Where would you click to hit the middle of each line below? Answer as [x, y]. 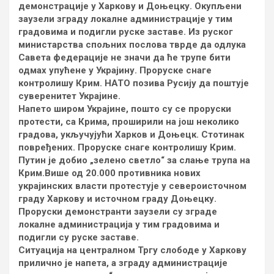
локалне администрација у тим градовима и [119, 224]
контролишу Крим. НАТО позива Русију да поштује [134, 83]
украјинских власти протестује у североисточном [132, 186]
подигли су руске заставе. [79, 237]
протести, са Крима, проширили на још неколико [129, 122]
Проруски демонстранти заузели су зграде [118, 212]
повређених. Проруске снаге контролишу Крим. [127, 147]
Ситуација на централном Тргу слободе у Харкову [132, 250]
